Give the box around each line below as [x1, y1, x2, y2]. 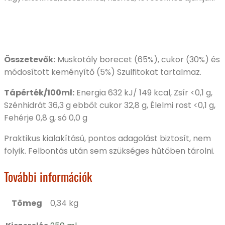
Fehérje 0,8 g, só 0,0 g [4, 111, 87, 124]
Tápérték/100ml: [4, 86, 74, 98]
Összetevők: [4, 53, 55, 65]
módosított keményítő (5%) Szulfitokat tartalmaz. [4, 66, 201, 78]
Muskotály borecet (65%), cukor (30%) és [55, 53, 220, 65]
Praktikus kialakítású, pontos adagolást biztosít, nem [4, 132, 211, 144]
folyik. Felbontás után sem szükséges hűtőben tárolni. [4, 145, 214, 157]
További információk [4, 167, 92, 185]
